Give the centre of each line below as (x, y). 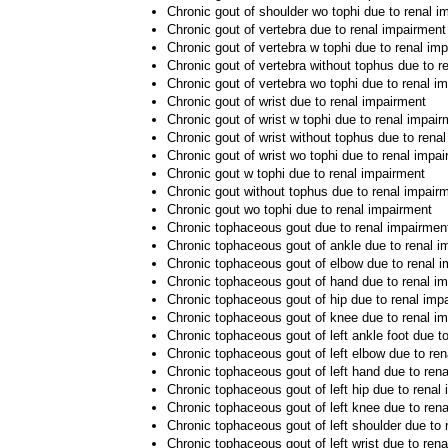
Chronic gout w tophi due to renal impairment (296, 173)
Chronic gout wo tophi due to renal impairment (299, 209)
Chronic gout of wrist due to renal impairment (296, 101)
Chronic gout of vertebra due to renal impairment (306, 29)
